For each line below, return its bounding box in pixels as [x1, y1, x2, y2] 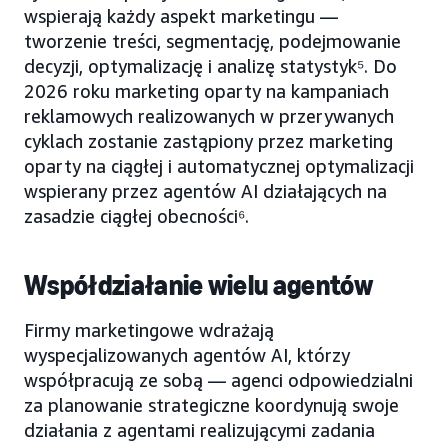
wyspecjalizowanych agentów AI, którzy [24, 343, 350, 366]
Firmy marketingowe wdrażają [24, 318, 274, 341]
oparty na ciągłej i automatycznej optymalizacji [24, 154, 414, 177]
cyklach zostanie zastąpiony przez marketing [24, 129, 393, 152]
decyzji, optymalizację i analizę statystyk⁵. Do [24, 54, 397, 77]
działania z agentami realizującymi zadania [24, 418, 375, 441]
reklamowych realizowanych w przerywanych [24, 104, 394, 127]
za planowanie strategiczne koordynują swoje [24, 393, 399, 416]
